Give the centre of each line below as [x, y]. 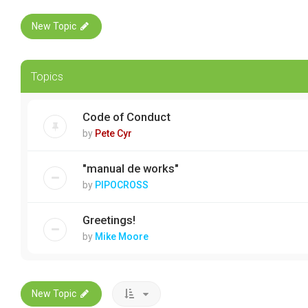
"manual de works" [131, 169]
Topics [47, 77]
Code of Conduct [126, 117]
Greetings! [109, 220]
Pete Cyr [113, 134]
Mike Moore [122, 237]
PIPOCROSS [122, 185]
